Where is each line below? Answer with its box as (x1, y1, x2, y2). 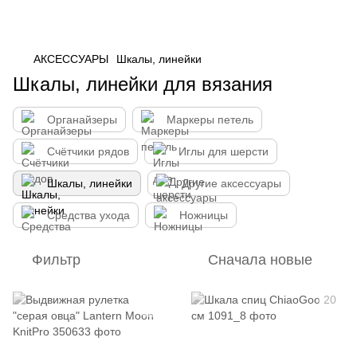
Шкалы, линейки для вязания (13, 73, 273, 95)
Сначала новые (208, 252, 312, 268)
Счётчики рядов (47, 145, 129, 158)
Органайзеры (47, 113, 117, 126)
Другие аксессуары (182, 177, 281, 190)
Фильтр (32, 252, 80, 268)
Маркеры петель (167, 113, 253, 126)
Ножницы (179, 209, 228, 222)
